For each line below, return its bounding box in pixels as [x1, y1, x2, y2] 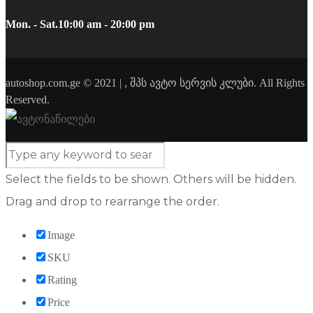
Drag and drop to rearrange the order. [6, 195, 219, 209]
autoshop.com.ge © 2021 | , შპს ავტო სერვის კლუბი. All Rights [6, 77, 305, 89]
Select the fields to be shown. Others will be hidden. [6, 173, 296, 187]
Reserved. [6, 94, 50, 106]
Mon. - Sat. [6, 18, 58, 31]
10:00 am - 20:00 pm [58, 18, 154, 31]
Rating [48, 274, 77, 286]
